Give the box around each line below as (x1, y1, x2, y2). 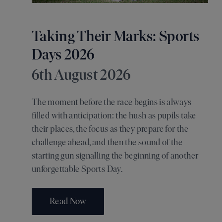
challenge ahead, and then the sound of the (32, 137, 183, 148)
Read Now (50, 196, 86, 207)
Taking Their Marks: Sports (32, 27, 200, 46)
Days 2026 (32, 45, 95, 64)
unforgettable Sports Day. (32, 164, 122, 175)
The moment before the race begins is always (32, 97, 192, 108)
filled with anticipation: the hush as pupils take (32, 110, 196, 121)
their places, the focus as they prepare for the (32, 123, 188, 135)
